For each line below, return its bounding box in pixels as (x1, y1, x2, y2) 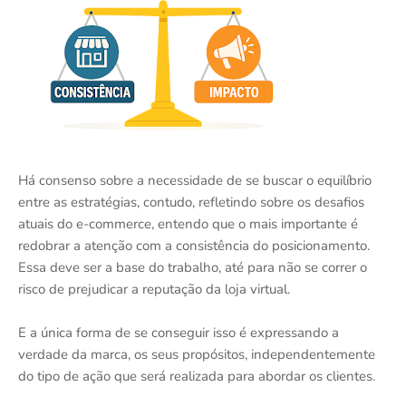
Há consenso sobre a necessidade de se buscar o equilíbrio (18, 171, 372, 189)
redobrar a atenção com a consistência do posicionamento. (18, 237, 370, 255)
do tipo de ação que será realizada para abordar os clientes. (18, 367, 375, 385)
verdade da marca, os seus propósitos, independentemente (18, 345, 375, 363)
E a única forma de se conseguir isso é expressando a (18, 324, 339, 342)
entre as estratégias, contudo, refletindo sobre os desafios (18, 193, 364, 211)
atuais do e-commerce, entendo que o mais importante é (18, 215, 358, 233)
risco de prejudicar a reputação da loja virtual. (18, 280, 290, 298)
